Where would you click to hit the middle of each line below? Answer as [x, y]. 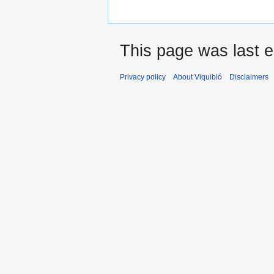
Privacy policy [143, 77]
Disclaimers [249, 77]
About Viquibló [198, 77]
